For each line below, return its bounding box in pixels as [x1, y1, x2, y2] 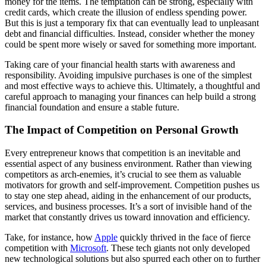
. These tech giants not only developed [106, 243, 250, 254]
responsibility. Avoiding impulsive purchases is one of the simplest [5, 69, 252, 80]
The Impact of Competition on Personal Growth [5, 123, 239, 137]
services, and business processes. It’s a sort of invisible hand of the [5, 201, 252, 212]
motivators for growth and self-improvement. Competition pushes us [5, 180, 259, 191]
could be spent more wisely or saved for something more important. [5, 39, 256, 49]
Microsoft [70, 243, 106, 254]
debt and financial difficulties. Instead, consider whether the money [5, 28, 255, 39]
